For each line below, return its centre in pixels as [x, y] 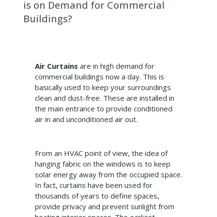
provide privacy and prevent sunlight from [105, 207]
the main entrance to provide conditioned [104, 109]
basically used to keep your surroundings [103, 87]
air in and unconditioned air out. [86, 119]
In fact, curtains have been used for [94, 185]
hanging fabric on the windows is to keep [103, 164]
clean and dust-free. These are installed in [105, 98]
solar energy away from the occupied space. [108, 175]
